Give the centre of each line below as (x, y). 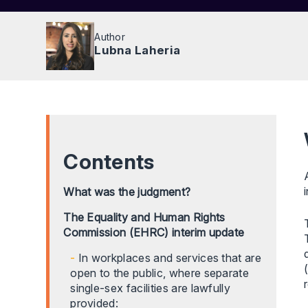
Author (110, 36)
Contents (109, 162)
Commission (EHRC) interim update (154, 232)
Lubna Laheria (137, 50)
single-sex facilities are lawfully (151, 288)
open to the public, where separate (160, 273)
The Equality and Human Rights (144, 217)
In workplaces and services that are (170, 258)
